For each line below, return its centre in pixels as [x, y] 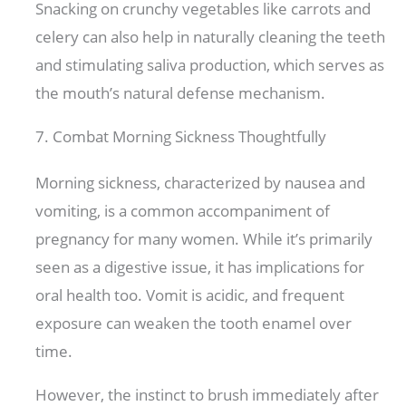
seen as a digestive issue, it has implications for [200, 267]
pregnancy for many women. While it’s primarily [204, 239]
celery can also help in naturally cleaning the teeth [211, 37]
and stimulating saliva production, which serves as [210, 65]
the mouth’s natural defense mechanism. [183, 93]
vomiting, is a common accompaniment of [183, 211]
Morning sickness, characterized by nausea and [201, 183]
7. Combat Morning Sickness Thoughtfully [181, 137]
